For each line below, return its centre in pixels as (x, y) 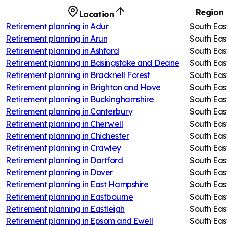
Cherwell (106, 123)
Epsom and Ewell (121, 221)
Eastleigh (107, 209)
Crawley (105, 148)
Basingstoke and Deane (135, 63)
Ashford (104, 50)
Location (97, 14)
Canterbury (111, 111)
